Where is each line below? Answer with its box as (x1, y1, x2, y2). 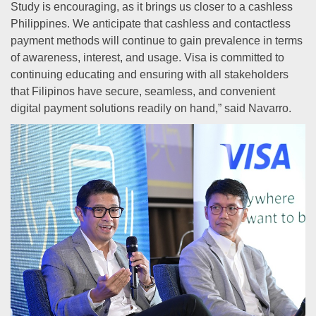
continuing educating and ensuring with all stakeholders (11, 68, 288, 80)
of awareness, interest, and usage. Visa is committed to (11, 51, 284, 63)
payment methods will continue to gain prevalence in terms (11, 35, 303, 47)
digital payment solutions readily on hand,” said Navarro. (11, 102, 291, 114)
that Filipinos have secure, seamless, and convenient (11, 85, 275, 97)
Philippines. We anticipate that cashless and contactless (11, 18, 291, 30)
